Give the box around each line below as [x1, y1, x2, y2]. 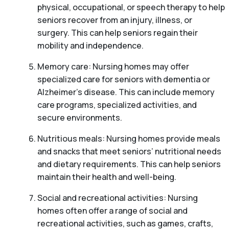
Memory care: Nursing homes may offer [37, 61, 189, 73]
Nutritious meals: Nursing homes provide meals [37, 133, 220, 145]
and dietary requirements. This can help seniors [37, 158, 221, 170]
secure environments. [37, 112, 122, 124]
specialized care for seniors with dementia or [37, 74, 210, 85]
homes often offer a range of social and [37, 205, 188, 217]
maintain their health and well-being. [37, 171, 176, 183]
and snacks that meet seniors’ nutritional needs [37, 146, 221, 157]
